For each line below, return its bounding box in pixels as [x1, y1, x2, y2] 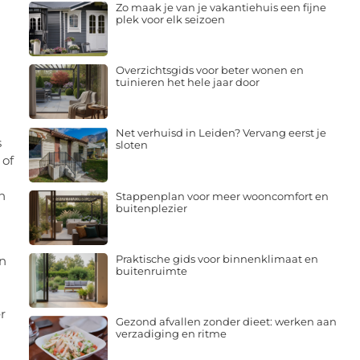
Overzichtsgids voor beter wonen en [115, 63, 304, 77]
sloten [115, 138, 148, 152]
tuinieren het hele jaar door [115, 76, 260, 89]
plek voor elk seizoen [115, 12, 225, 26]
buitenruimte [115, 264, 187, 277]
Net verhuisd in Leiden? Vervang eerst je [115, 126, 326, 140]
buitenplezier [115, 201, 187, 215]
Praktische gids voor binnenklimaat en [115, 252, 318, 265]
